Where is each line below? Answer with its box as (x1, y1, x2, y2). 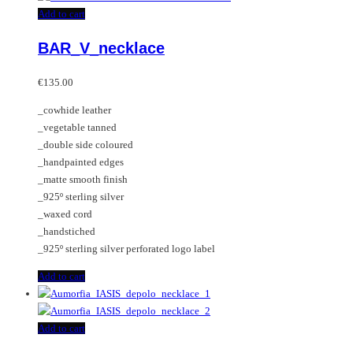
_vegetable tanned (38, 121, 117, 134)
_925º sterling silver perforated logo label (38, 243, 215, 255)
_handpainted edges (38, 156, 124, 169)
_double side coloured (38, 139, 133, 151)
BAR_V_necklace (38, 39, 165, 58)
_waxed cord (38, 208, 92, 221)
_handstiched (38, 225, 95, 238)
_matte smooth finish (38, 173, 128, 186)
